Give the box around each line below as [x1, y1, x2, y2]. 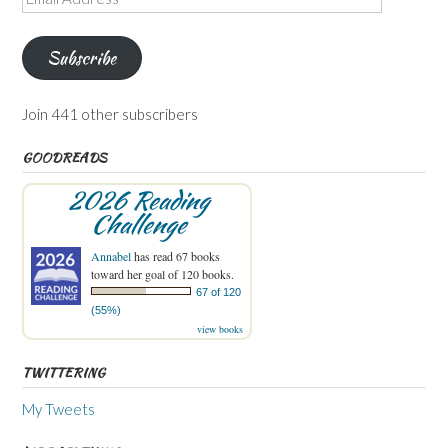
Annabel [91, 247, 131, 264]
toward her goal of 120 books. [91, 265, 234, 282]
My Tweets [22, 399, 95, 418]
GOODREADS [22, 147, 107, 167]
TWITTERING [22, 362, 105, 382]
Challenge [89, 206, 185, 242]
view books [197, 321, 243, 336]
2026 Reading [66, 182, 208, 218]
